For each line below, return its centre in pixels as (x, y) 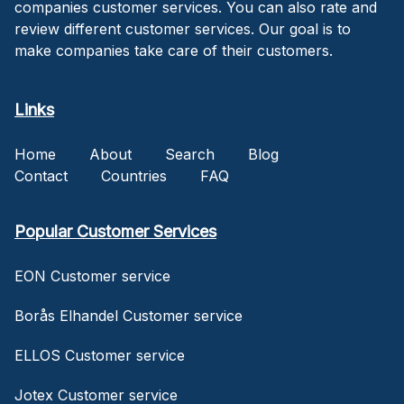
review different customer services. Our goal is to (183, 28)
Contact (41, 175)
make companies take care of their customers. (174, 50)
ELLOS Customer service (100, 355)
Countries (134, 175)
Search (190, 154)
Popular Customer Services (115, 231)
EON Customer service (92, 275)
